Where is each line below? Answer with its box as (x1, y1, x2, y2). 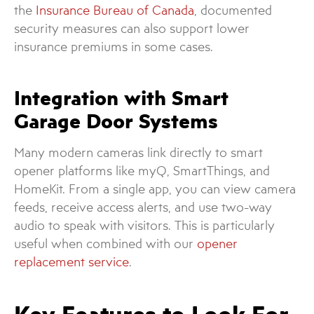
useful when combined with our (14, 235, 197, 251)
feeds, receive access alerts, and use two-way (14, 199, 272, 214)
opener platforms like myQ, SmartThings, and (14, 163, 270, 178)
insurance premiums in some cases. (14, 39, 213, 55)
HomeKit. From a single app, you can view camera (14, 181, 296, 196)
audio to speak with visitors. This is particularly (14, 217, 275, 233)
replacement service (14, 254, 129, 269)
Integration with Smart (14, 84, 228, 111)
